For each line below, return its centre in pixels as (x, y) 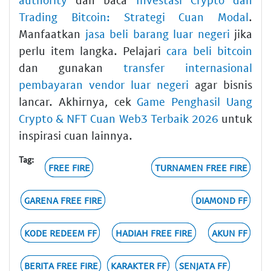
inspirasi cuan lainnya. (76, 135)
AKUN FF (229, 233)
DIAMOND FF (221, 200)
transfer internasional (188, 68)
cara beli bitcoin (209, 51)
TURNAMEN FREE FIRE (201, 167)
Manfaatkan (52, 34)
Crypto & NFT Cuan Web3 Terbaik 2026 (119, 119)
